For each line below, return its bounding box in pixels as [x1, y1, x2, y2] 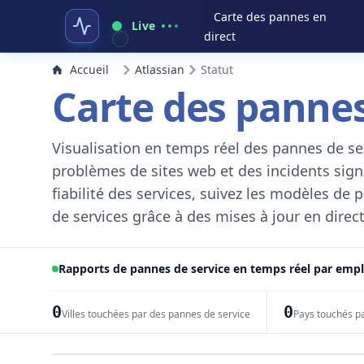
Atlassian [135, 62, 184, 77]
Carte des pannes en [214, 9, 327, 24]
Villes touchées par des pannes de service [61, 307, 250, 321]
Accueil [70, 62, 109, 77]
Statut [201, 62, 233, 77]
